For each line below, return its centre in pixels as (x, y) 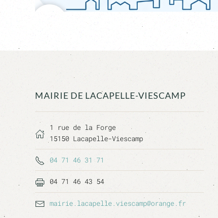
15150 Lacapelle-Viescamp (96, 138)
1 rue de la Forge (83, 127)
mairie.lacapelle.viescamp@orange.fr (118, 203)
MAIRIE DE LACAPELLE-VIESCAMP (110, 95)
